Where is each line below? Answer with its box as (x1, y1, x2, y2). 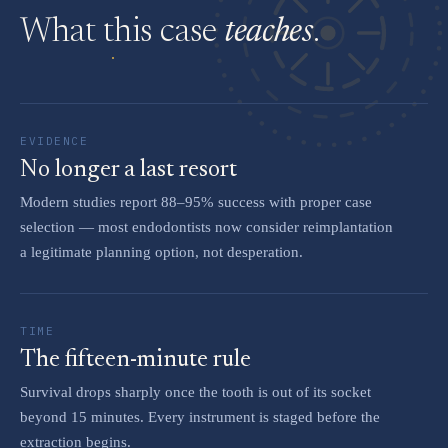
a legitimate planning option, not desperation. (20, 244, 303, 261)
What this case (20, 16, 224, 51)
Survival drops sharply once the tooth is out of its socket (20, 384, 371, 401)
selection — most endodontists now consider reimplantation (20, 219, 393, 236)
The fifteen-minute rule (20, 348, 251, 373)
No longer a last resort (20, 158, 237, 183)
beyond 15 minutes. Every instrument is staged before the (20, 409, 380, 426)
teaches (223, 16, 313, 51)
